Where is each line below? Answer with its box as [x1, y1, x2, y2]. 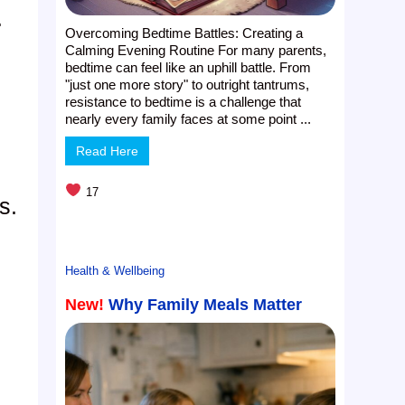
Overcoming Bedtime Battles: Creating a [65, 24, 304, 41]
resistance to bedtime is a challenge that [65, 93, 302, 109]
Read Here [76, 143, 139, 158]
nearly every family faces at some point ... [65, 110, 312, 127]
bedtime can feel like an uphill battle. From [65, 59, 312, 75]
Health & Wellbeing [65, 263, 165, 278]
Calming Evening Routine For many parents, [65, 42, 327, 58]
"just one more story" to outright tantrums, [65, 76, 310, 92]
